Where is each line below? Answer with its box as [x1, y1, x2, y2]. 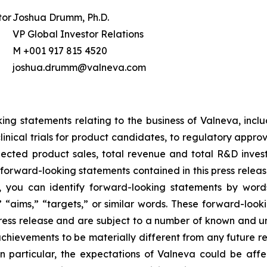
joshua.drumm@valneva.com [13, 61, 146, 74]
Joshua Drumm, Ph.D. [13, 11, 109, 24]
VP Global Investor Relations [13, 28, 144, 41]
